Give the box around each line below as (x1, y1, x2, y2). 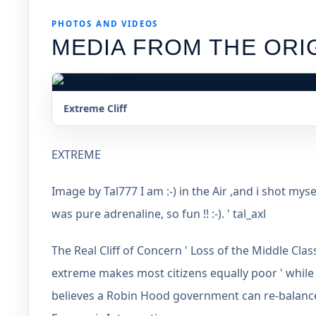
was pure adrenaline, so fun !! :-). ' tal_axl (51, 206, 266, 222)
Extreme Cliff (63, 102, 127, 116)
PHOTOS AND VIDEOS (51, 18, 159, 30)
